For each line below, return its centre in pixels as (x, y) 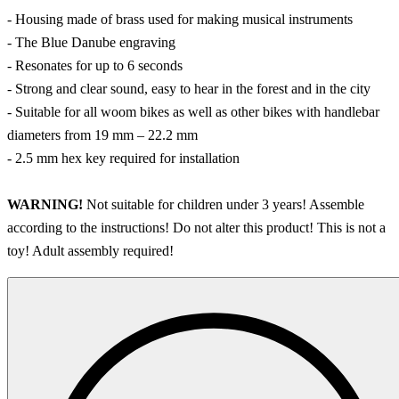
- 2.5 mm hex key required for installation (123, 158)
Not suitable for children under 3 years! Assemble (225, 204)
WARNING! (47, 204)
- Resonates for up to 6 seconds (95, 65)
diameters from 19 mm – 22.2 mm (102, 134)
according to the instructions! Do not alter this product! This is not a (196, 227)
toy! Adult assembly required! (90, 250)
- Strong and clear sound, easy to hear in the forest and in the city (189, 88)
